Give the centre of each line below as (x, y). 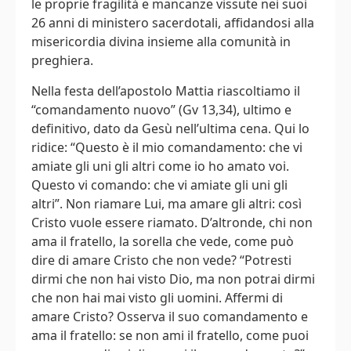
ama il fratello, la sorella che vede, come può (163, 241)
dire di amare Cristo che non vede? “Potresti (161, 260)
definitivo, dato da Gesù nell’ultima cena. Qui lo (170, 128)
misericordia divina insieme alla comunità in (161, 42)
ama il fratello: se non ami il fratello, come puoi (170, 335)
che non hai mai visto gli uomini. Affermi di (157, 297)
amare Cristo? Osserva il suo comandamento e (170, 316)
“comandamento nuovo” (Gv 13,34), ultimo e (161, 109)
